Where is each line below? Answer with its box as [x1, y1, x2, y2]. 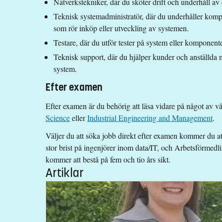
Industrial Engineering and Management [87, 112, 213, 123]
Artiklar [46, 165, 84, 180]
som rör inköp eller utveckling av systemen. [54, 23, 189, 34]
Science [46, 112, 70, 123]
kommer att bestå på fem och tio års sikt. [46, 154, 170, 165]
